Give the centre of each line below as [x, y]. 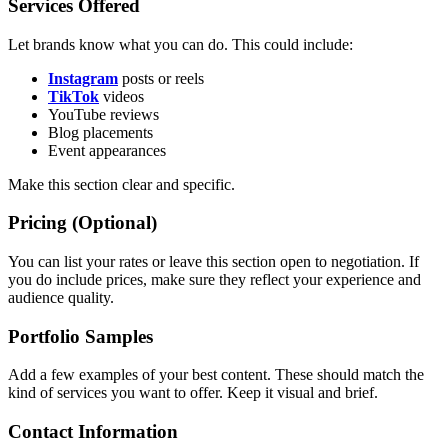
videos [121, 96]
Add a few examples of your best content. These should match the [216, 375]
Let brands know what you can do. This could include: [180, 44]
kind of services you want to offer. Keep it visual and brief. [193, 393]
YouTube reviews [103, 114]
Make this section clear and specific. [121, 184]
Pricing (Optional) [82, 223]
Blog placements [100, 132]
